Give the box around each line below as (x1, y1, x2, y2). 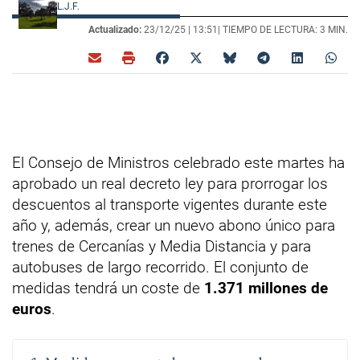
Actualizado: (88, 23, 141, 35)
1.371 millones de (204, 278, 328, 297)
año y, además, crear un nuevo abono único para (12, 215, 335, 235)
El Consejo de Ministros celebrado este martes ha (12, 153, 345, 172)
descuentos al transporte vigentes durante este (12, 194, 327, 214)
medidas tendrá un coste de (12, 278, 204, 297)
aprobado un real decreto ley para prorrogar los (12, 174, 328, 193)
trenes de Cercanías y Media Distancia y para (12, 236, 311, 256)
